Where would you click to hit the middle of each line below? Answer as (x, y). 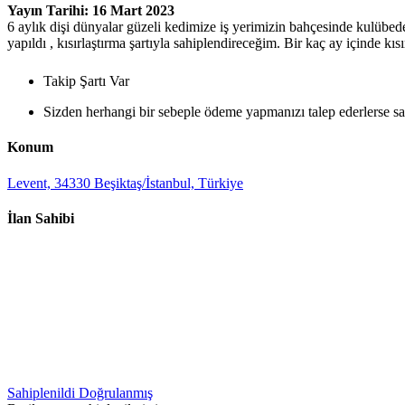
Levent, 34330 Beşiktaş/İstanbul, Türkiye (125, 183)
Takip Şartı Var (86, 81)
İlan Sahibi (41, 218)
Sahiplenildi (43, 393)
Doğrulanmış (116, 393)
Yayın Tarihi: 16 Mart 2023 (91, 10)
